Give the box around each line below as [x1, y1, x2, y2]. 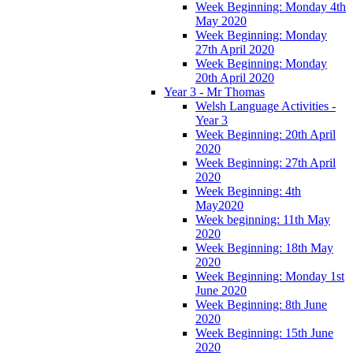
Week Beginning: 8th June [195, 297, 327, 311]
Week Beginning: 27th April [195, 155, 336, 169]
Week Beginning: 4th [195, 184, 301, 198]
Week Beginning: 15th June [195, 325, 333, 340]
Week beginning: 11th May [195, 212, 330, 226]
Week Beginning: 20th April [195, 127, 336, 141]
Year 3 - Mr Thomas [164, 84, 265, 98]
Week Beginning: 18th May [195, 240, 333, 255]
